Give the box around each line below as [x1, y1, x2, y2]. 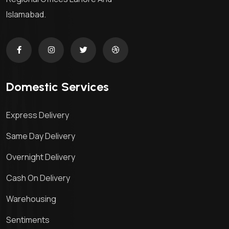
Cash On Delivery [6, 172, 70, 184]
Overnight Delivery [6, 151, 75, 163]
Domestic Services [6, 79, 109, 95]
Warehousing [6, 193, 56, 205]
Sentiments [6, 214, 50, 226]
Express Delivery [6, 109, 69, 121]
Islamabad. [6, 9, 46, 20]
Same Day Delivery [6, 130, 75, 142]
